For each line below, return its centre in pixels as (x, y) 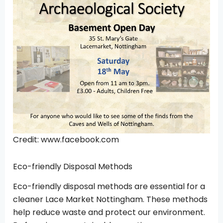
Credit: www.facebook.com (66, 139)
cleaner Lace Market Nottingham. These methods (110, 200)
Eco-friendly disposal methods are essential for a (109, 187)
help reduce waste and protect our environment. (109, 213)
